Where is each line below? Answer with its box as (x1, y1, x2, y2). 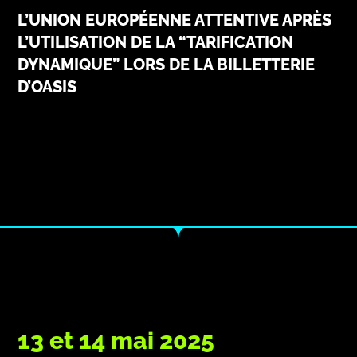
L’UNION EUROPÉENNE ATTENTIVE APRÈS (18, 10, 332, 29)
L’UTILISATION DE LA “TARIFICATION (18, 32, 294, 52)
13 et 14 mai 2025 (18, 327, 215, 355)
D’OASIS (18, 76, 77, 96)
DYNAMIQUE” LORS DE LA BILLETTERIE (18, 54, 316, 74)
